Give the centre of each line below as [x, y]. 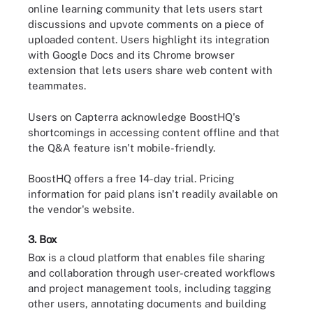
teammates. [57, 86]
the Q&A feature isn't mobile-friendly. [122, 147]
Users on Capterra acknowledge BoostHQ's [134, 117]
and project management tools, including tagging [150, 288]
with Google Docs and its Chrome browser [131, 55]
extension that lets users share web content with [150, 70]
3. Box [42, 239]
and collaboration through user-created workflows [152, 272]
